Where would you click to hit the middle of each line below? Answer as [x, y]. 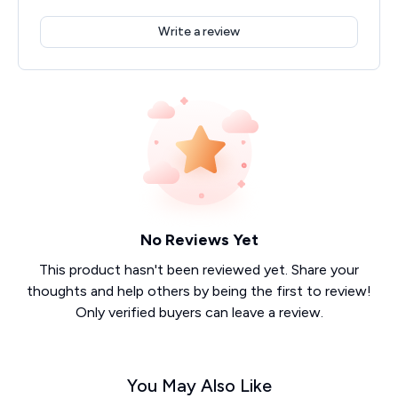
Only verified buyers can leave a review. [199, 312]
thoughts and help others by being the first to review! [199, 291]
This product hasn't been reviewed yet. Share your [199, 269]
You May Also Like [199, 385]
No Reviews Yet [199, 239]
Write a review [199, 31]
